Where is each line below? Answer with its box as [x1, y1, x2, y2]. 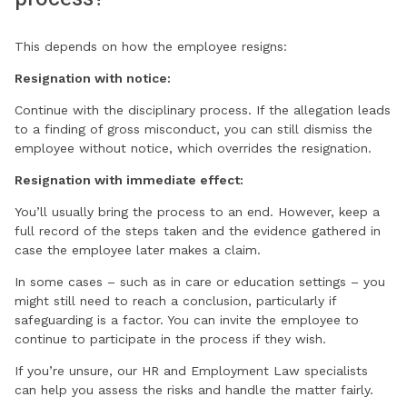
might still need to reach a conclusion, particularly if [15, 293, 336, 309]
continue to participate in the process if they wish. [15, 332, 326, 347]
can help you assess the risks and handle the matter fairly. [15, 382, 373, 398]
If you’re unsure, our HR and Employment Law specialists [15, 363, 368, 379]
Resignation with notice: [15, 71, 171, 86]
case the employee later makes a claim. [15, 243, 261, 258]
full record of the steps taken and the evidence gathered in [15, 223, 381, 239]
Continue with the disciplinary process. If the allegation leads [15, 103, 391, 118]
